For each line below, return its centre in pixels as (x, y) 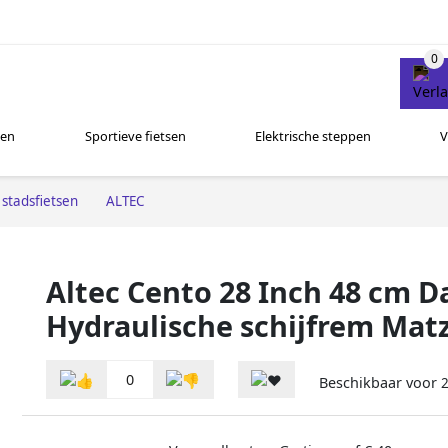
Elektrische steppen (312, 136)
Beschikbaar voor (380, 383)
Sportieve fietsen (135, 136)
